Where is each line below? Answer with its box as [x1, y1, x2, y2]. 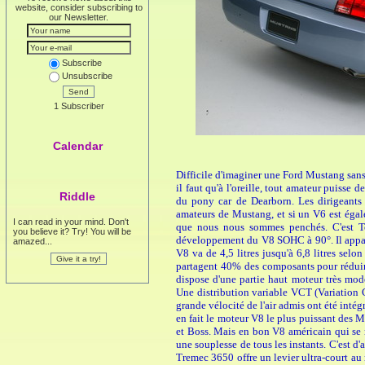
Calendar [52, 139, 103, 152]
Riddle [59, 190, 95, 203]
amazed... [13, 236, 52, 246]
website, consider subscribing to [15, 2, 143, 12]
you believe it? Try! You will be [13, 226, 131, 236]
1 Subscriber [53, 101, 104, 111]
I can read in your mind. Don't [13, 217, 129, 226]
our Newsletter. [49, 12, 108, 22]
